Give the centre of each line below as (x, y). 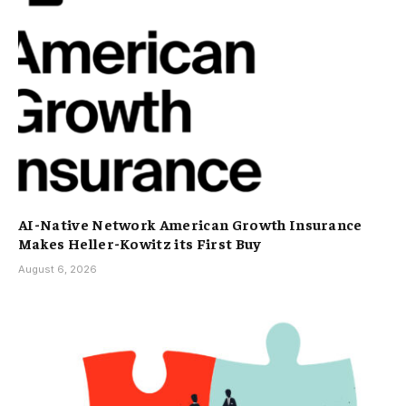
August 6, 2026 (58, 269)
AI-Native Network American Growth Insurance (190, 224)
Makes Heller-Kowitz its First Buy (140, 243)
